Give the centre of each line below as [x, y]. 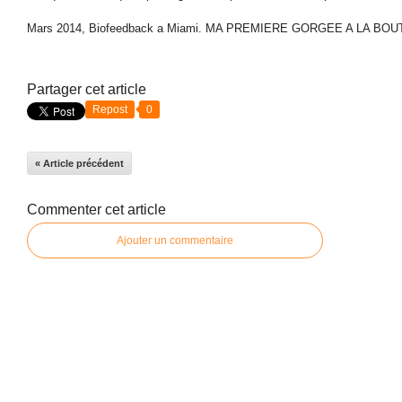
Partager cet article [87, 89]
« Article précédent [79, 163]
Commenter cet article [96, 209]
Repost [110, 109]
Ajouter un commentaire [175, 240]
